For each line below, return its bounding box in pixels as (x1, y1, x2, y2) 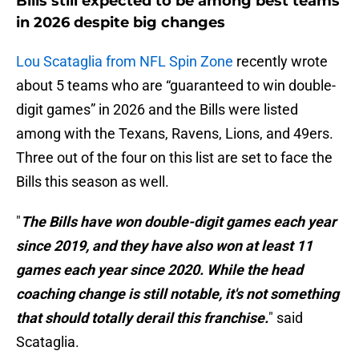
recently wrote (233, 53, 328, 71)
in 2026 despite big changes (16, 14, 225, 32)
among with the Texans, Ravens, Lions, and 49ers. (16, 125, 333, 143)
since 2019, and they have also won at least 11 (16, 237, 313, 255)
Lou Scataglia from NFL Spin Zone (16, 53, 233, 71)
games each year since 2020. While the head (16, 261, 303, 279)
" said (268, 309, 303, 327)
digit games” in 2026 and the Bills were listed (16, 101, 298, 119)
